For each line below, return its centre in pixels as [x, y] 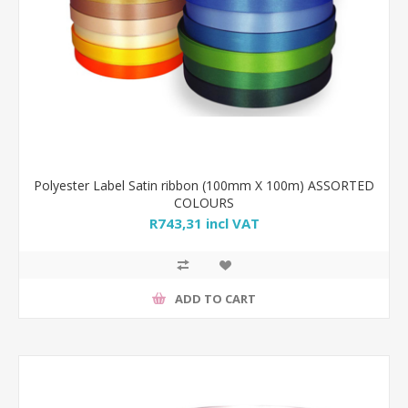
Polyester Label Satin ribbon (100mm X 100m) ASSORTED [204, 185]
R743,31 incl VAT [204, 224]
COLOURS [204, 203]
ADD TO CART [215, 298]
